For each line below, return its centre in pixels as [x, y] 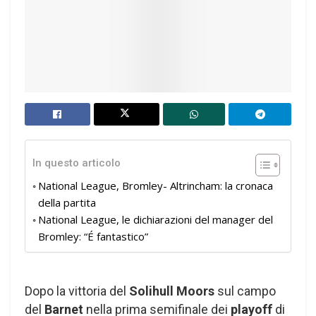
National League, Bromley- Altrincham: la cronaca [156, 186]
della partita [67, 202]
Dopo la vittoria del [77, 291]
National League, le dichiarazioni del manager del [156, 219]
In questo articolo [77, 163]
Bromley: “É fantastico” [93, 236]
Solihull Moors [172, 291]
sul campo [245, 291]
